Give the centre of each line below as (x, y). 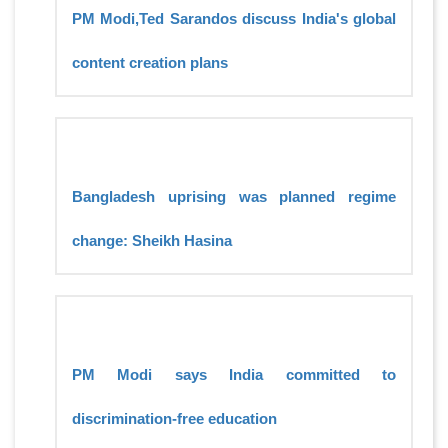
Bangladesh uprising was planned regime (234, 196)
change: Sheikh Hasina (152, 240)
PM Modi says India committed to (234, 374)
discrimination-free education (174, 418)
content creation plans (150, 62)
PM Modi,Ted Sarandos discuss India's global (234, 18)
